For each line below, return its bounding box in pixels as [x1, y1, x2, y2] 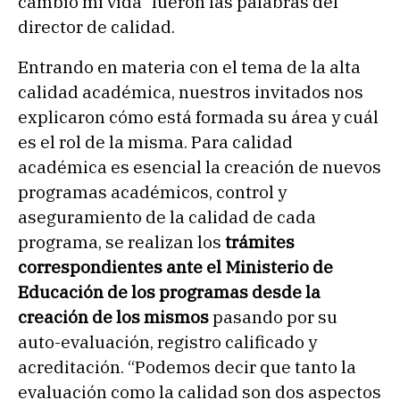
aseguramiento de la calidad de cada [18, 206, 316, 229]
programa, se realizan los [18, 231, 221, 254]
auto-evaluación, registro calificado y [18, 331, 317, 354]
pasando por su [209, 306, 337, 329]
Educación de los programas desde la [18, 281, 321, 304]
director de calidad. [18, 15, 175, 37]
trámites [221, 231, 295, 254]
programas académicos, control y [18, 181, 287, 204]
